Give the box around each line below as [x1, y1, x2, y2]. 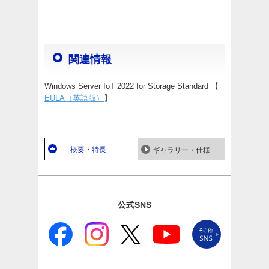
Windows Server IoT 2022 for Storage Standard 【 [44, 82, 219, 91]
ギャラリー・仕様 [152, 146, 210, 155]
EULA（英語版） [44, 94, 104, 103]
